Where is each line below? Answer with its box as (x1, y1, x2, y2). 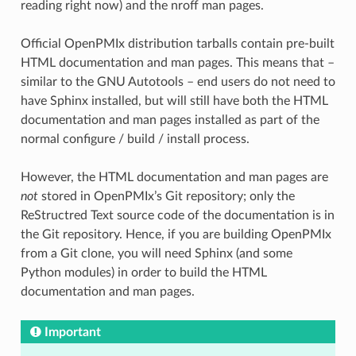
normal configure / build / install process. (20, 132, 250, 145)
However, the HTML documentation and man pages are (20, 170, 328, 184)
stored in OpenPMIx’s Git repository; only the (37, 189, 295, 203)
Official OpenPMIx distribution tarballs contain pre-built (20, 37, 335, 50)
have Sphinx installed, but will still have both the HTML (20, 94, 328, 107)
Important (44, 325, 101, 339)
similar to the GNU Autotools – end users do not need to (20, 75, 335, 88)
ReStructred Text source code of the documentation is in (20, 208, 335, 222)
